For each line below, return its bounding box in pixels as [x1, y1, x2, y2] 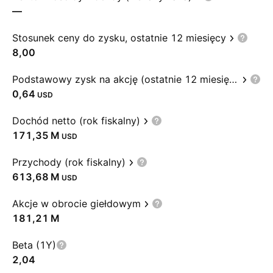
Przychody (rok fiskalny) [12, 156, 126, 168]
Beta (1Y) [12, 239, 56, 251]
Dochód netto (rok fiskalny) [12, 115, 140, 127]
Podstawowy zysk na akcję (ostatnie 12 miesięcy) [229, 73, 237, 85]
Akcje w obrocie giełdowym [12, 197, 141, 210]
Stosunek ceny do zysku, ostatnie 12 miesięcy [12, 32, 226, 44]
